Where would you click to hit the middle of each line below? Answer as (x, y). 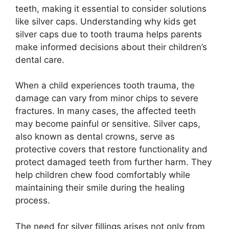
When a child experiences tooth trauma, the (105, 85)
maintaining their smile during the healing (100, 188)
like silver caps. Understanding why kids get (106, 21)
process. (33, 200)
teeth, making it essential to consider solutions (111, 8)
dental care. (40, 60)
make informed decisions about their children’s (111, 47)
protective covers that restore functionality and (111, 149)
